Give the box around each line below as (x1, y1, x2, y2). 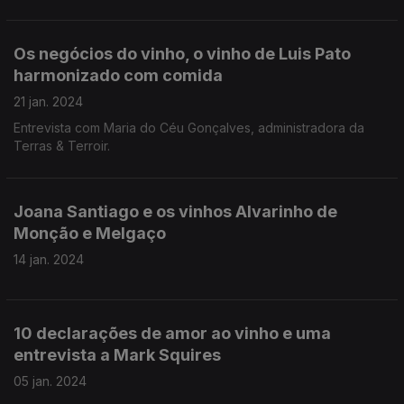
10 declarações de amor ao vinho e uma (14, 324, 331, 343)
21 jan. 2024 (14, 94, 83, 109)
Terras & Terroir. (14, 138, 110, 153)
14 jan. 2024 (14, 252, 84, 267)
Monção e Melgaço (14, 224, 166, 243)
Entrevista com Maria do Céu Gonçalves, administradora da (14, 120, 364, 135)
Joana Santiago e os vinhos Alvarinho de (14, 202, 337, 221)
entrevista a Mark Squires (14, 345, 221, 364)
